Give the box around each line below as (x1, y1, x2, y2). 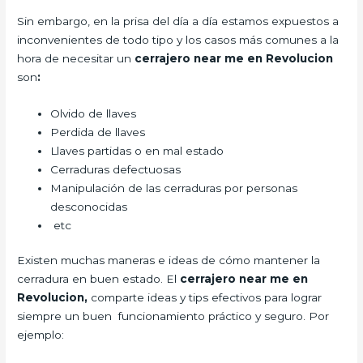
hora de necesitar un (17, 51, 135, 65)
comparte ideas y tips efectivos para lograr (91, 291, 322, 305)
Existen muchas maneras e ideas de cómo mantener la (17, 254, 321, 267)
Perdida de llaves (50, 125, 146, 139)
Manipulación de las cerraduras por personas (50, 181, 298, 194)
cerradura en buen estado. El (17, 272, 181, 286)
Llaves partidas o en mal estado (50, 143, 224, 157)
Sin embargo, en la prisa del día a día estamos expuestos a (17, 14, 340, 28)
